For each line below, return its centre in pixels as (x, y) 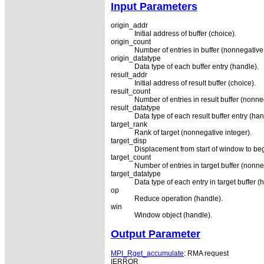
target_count (131, 158)
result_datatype (136, 108)
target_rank (129, 125)
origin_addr (129, 26)
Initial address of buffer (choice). (185, 34)
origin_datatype (136, 59)
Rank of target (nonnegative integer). (193, 133)
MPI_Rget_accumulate (147, 254)
